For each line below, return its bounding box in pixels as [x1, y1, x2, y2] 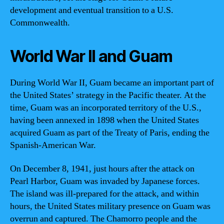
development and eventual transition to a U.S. [10, 4, 173, 16]
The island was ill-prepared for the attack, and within [10, 188, 199, 199]
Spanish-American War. [10, 139, 96, 151]
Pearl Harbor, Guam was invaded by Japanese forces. [10, 175, 200, 187]
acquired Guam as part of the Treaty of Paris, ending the [10, 126, 209, 138]
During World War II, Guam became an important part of [10, 76, 214, 88]
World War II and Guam [10, 46, 173, 66]
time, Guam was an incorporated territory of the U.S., [10, 101, 201, 113]
